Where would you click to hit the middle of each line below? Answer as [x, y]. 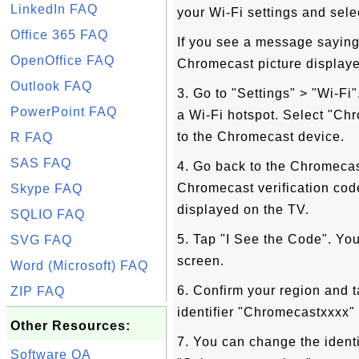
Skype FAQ [46, 189]
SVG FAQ [41, 240]
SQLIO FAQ [48, 214]
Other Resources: [71, 326]
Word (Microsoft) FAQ [79, 266]
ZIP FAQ [38, 291]
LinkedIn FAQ [54, 9]
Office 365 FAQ [59, 35]
